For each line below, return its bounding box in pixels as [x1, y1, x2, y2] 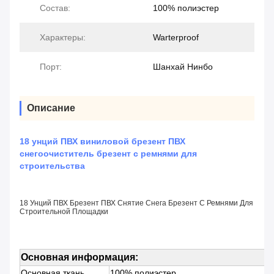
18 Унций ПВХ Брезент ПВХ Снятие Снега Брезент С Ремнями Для [20, 199, 253, 208]
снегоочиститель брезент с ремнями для [20, 149, 197, 159]
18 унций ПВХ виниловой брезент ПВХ [20, 136, 185, 147]
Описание [27, 103, 75, 114]
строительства [20, 161, 85, 171]
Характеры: [40, 32, 86, 43]
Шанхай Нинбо [153, 62, 213, 72]
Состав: [40, 3, 70, 13]
